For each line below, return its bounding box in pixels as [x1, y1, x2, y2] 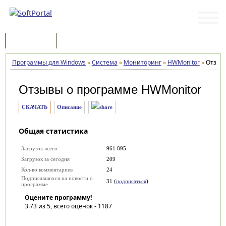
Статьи [67, 37, 88, 46]
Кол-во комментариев [21, 166, 73, 173]
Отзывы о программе [18, 83, 141, 96]
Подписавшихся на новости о [21, 175, 93, 181]
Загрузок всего [21, 145, 58, 151]
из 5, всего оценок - [36, 202, 98, 210]
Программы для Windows [12, 58, 86, 67]
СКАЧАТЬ [21, 104, 47, 110]
